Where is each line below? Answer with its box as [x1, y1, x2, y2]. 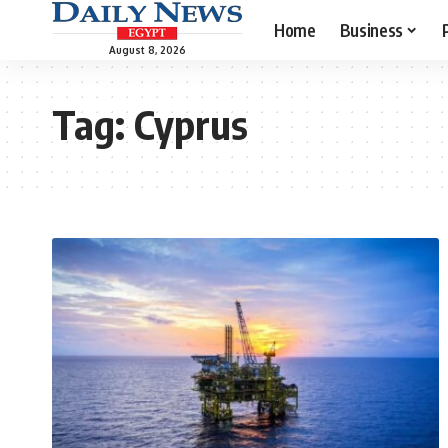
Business [339, 18, 403, 41]
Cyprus [134, 99, 248, 149]
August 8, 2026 [108, 43, 186, 56]
